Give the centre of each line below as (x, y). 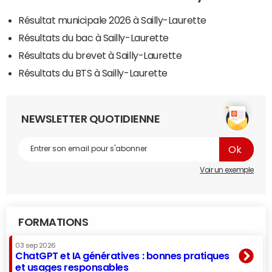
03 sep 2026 (36, 245)
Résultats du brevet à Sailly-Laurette (100, 55)
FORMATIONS (53, 222)
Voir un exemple (227, 170)
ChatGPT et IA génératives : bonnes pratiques (122, 255)
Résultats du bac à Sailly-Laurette (93, 37)
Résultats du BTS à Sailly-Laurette (93, 73)
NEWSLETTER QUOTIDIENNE (91, 119)
